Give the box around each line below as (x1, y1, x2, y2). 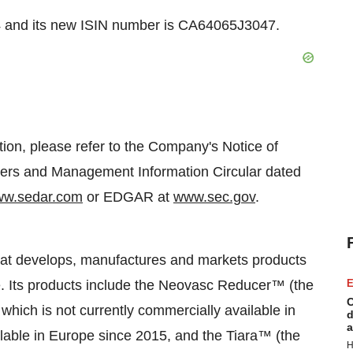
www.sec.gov (173, 189, 255, 205)
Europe (49, 328, 95, 344)
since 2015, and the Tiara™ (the (95, 328, 300, 344)
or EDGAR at (83, 189, 173, 205)
